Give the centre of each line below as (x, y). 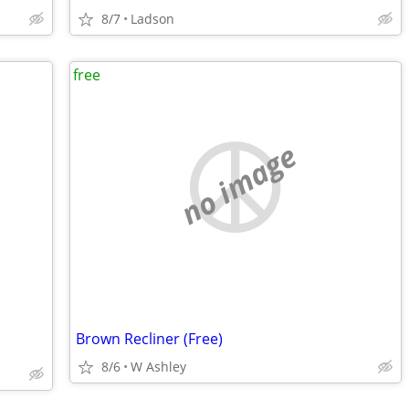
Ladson (152, 19)
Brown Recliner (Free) (149, 339)
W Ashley (158, 367)
